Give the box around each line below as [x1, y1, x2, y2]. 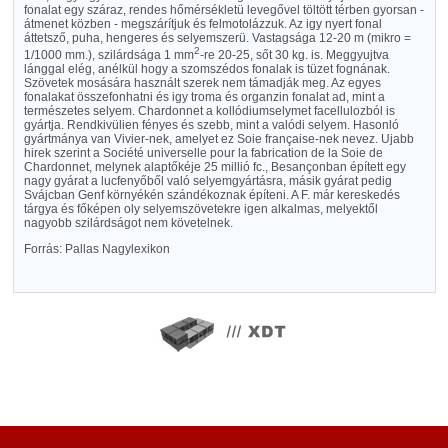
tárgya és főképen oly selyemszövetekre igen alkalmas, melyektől [23, 202, 378, 216]
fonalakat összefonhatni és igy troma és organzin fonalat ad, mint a [23, 90, 385, 104]
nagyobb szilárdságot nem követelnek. [23, 216, 233, 230]
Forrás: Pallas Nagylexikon [23, 242, 170, 256]
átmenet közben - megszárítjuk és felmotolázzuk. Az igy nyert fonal [23, 17, 382, 31]
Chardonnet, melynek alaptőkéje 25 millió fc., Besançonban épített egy [23, 160, 406, 174]
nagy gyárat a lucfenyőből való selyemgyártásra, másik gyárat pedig [23, 174, 392, 188]
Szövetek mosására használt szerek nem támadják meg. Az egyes [23, 76, 381, 90]
